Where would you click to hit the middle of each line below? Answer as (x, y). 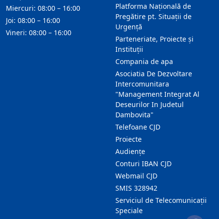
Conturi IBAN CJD (143, 164)
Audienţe (130, 152)
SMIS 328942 (136, 188)
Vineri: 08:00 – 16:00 (39, 33)
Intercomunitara (142, 84)
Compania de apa (144, 62)
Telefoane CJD (138, 127)
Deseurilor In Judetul (150, 105)
